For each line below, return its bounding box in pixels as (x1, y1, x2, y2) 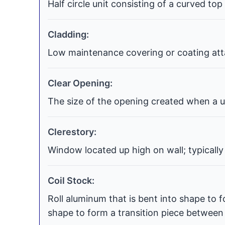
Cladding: (47, 29, 89, 40)
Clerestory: (47, 127, 96, 137)
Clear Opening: (47, 78, 113, 88)
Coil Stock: (47, 175, 94, 186)
